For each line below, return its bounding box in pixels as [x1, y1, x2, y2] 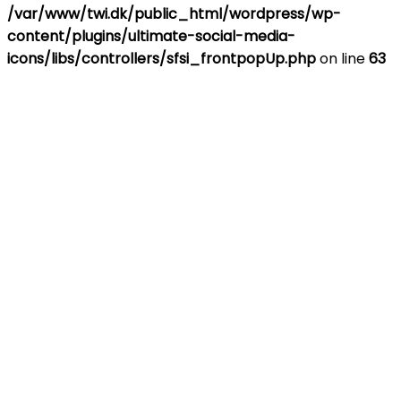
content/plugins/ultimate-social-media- [7, 25, 295, 47]
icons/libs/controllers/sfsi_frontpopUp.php [7, 47, 316, 69]
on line [316, 47, 369, 69]
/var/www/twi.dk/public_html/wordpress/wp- [7, 3, 341, 24]
